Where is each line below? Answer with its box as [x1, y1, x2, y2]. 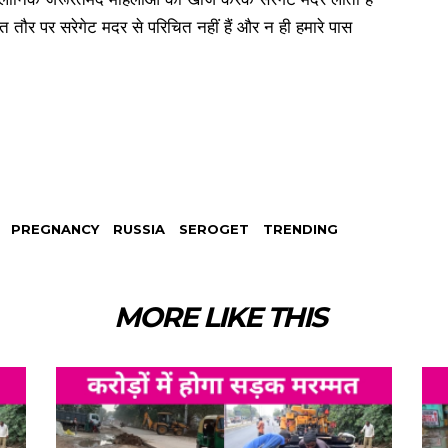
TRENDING [263, 220, 338, 237]
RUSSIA [113, 220, 165, 237]
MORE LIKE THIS [113, 299, 326, 334]
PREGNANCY [11, 220, 99, 237]
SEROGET [179, 220, 249, 237]
